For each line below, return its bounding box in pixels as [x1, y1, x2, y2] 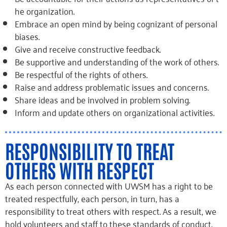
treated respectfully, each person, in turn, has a [5, 190, 179, 206]
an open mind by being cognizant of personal [49, 15, 217, 31]
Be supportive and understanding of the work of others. [14, 53, 219, 69]
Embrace [14, 15, 48, 31]
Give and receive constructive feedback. [14, 41, 161, 57]
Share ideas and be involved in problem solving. [14, 91, 190, 107]
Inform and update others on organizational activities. [14, 104, 214, 120]
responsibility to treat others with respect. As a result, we [5, 203, 216, 219]
